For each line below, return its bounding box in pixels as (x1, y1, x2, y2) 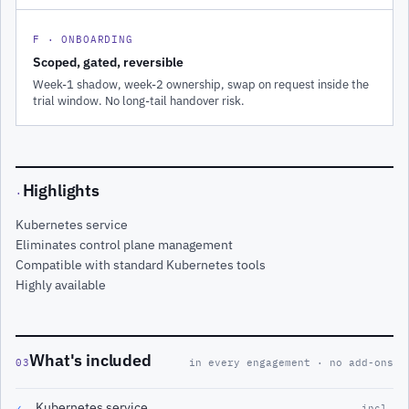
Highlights (22, 180, 100, 202)
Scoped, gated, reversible (33, 53, 184, 70)
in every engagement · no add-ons (189, 355, 393, 369)
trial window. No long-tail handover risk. (33, 92, 245, 108)
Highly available (16, 277, 106, 294)
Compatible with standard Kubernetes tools (16, 257, 266, 274)
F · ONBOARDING (33, 32, 133, 46)
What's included (29, 349, 152, 371)
